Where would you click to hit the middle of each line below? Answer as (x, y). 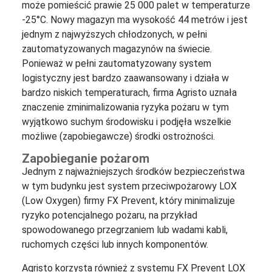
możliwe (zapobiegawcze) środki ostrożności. (118, 136)
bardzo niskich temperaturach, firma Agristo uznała (129, 92)
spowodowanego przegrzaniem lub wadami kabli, (124, 230)
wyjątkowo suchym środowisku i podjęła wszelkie (126, 121)
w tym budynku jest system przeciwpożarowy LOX (129, 186)
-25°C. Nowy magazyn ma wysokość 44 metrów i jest (134, 19)
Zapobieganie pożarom (85, 159)
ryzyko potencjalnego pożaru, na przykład (109, 216)
